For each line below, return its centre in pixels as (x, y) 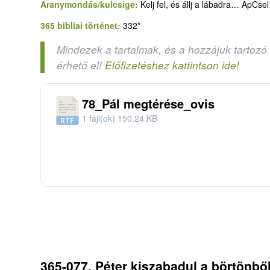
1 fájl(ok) (100, 118)
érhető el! (81, 65)
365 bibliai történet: (82, 25)
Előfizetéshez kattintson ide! (172, 65)
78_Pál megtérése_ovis (148, 103)
